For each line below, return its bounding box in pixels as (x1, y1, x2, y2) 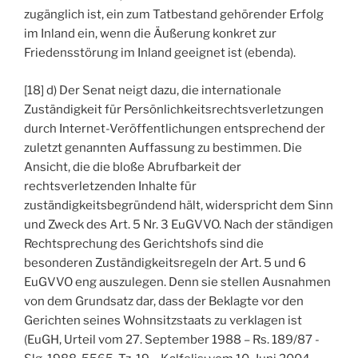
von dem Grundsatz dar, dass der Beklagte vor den (24, 293, 304, 308)
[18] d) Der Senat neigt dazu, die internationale (24, 82, 281, 97)
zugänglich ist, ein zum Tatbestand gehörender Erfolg (24, 7, 324, 22)
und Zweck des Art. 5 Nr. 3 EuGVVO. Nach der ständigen (24, 217, 333, 232)
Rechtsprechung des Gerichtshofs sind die (24, 236, 264, 251)
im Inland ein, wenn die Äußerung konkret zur (24, 26, 276, 42)
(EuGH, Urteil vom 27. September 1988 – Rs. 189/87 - (24, 332, 320, 347)
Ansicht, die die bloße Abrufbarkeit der (24, 159, 241, 174)
